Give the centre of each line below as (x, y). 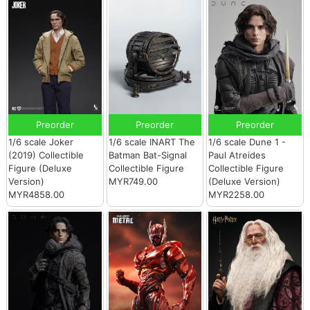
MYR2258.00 (237, 195)
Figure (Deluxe (40, 168)
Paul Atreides (237, 155)
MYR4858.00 (37, 195)
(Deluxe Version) (245, 182)
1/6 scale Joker (41, 142)
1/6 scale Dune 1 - (247, 142)
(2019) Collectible (46, 155)
